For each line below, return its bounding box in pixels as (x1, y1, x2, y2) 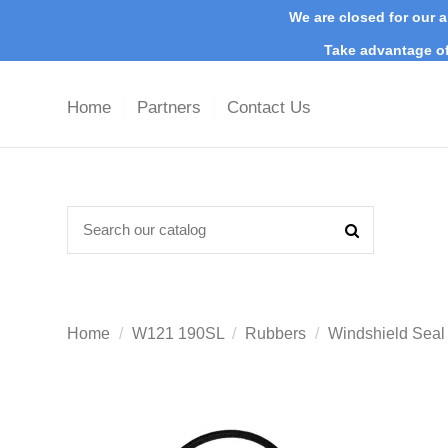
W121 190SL (131, 325, 224, 343)
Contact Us (227, 98, 311, 118)
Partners (137, 98, 206, 118)
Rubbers (245, 325, 307, 343)
